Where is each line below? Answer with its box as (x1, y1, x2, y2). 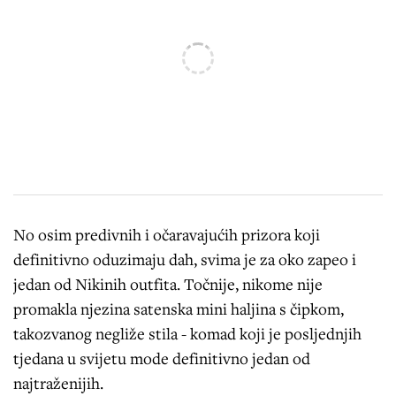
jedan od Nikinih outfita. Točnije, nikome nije (13, 272, 323, 294)
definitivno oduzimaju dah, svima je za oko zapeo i (13, 247, 356, 270)
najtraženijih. (13, 371, 103, 393)
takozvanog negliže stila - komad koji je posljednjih (13, 322, 362, 344)
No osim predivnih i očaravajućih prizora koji (13, 223, 320, 245)
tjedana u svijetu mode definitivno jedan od (13, 346, 310, 369)
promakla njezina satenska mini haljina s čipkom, (13, 297, 344, 319)
